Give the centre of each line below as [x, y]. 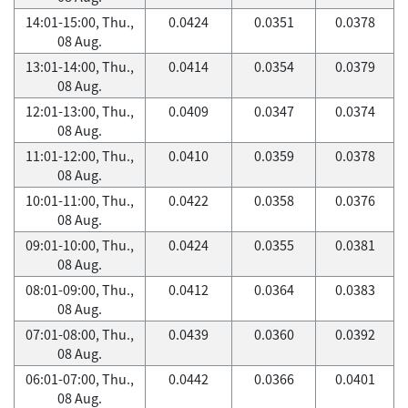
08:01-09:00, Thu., [80, 290]
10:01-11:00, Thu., [80, 200]
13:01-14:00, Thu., [80, 66]
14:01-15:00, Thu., [80, 22]
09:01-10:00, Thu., [80, 245]
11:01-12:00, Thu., [80, 156]
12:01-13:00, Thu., [80, 111]
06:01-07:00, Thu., [80, 379]
